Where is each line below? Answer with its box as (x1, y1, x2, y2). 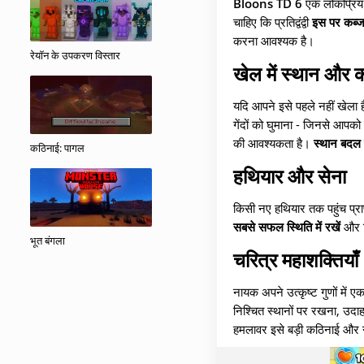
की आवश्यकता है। (233, 135, 314, 151)
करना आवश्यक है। (233, 32, 314, 49)
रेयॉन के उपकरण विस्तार (30, 48, 120, 63)
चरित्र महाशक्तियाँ (233, 246, 358, 273)
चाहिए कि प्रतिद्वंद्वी (233, 14, 312, 30)
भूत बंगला (30, 233, 65, 248)
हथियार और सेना (233, 162, 346, 189)
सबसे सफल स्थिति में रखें (233, 219, 340, 235)
